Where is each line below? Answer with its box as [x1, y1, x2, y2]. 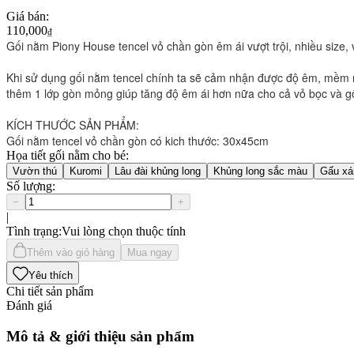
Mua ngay [127, 246, 172, 258]
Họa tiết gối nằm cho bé [6, 148, 126, 162]
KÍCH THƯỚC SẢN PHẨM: [6, 116, 139, 133]
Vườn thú [13, 164, 57, 177]
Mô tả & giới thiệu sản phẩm [6, 327, 194, 345]
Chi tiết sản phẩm [6, 284, 93, 298]
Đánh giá [6, 298, 52, 312]
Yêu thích [28, 269, 73, 281]
